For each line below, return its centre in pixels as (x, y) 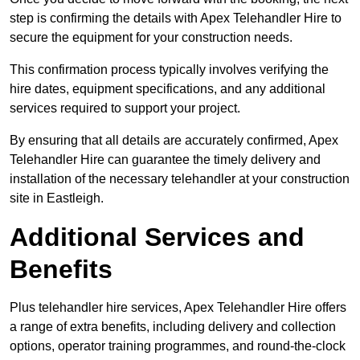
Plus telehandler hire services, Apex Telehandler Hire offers (178, 308)
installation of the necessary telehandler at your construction (180, 179)
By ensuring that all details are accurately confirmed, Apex (174, 141)
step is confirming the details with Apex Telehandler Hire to (176, 18)
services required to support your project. (125, 108)
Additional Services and (157, 237)
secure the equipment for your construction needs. (151, 38)
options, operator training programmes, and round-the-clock (178, 346)
